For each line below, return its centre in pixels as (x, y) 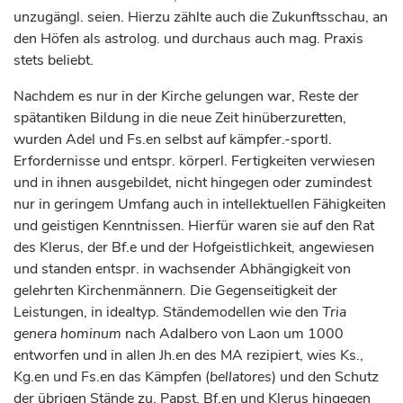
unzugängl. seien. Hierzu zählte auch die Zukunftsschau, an (201, 17)
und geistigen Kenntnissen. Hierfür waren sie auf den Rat (194, 226)
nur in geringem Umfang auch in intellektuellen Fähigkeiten (200, 204)
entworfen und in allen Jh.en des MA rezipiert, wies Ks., (188, 355)
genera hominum (67, 334)
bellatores (241, 377)
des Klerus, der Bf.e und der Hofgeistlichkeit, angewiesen (194, 247)
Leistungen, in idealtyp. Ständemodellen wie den (168, 312)
